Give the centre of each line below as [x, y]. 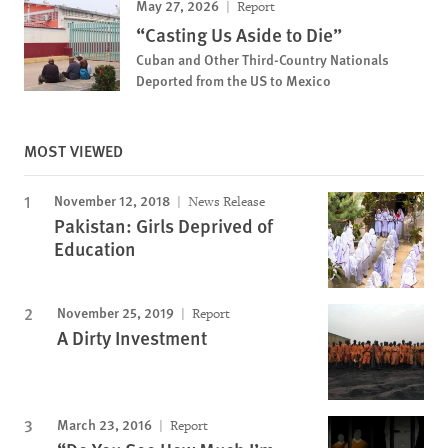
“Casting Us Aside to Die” [239, 34]
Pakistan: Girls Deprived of [163, 225]
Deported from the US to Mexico [233, 79]
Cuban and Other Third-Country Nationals [262, 58]
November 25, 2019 [115, 311]
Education [95, 248]
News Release [225, 201]
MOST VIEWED [73, 150]
